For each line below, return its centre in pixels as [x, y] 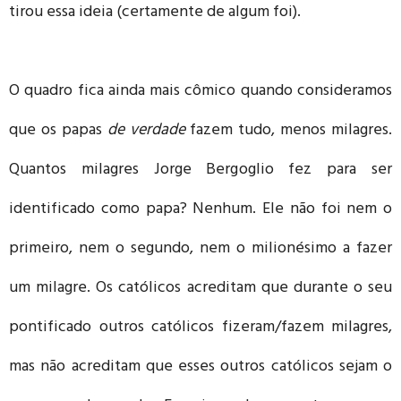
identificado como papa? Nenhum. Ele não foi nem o [200, 210]
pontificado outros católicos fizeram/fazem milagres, [200, 328]
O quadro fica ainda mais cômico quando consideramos [200, 92]
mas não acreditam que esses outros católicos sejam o [200, 367]
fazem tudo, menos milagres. [291, 131]
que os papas [58, 131]
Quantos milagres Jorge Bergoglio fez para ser [200, 171]
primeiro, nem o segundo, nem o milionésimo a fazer [200, 249]
